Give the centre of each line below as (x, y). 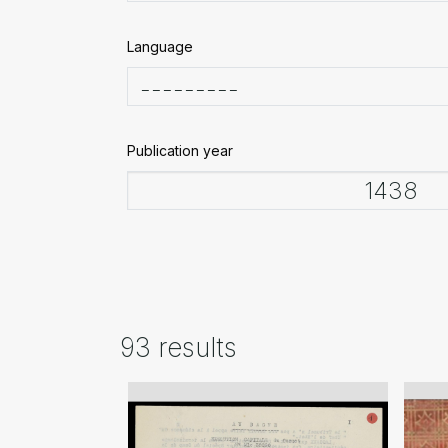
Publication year (179, 150)
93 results (178, 347)
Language (159, 46)
